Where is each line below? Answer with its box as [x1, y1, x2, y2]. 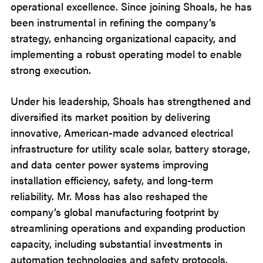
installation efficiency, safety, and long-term [11, 173, 213, 187]
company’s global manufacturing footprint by [11, 204, 219, 219]
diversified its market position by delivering [11, 109, 210, 124]
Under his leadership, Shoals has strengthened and [11, 93, 251, 108]
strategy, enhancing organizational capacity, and [11, 31, 236, 45]
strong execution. [11, 62, 91, 77]
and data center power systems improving [11, 157, 208, 171]
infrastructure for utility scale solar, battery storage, [11, 141, 250, 156]
